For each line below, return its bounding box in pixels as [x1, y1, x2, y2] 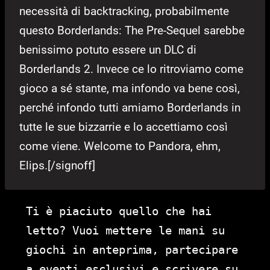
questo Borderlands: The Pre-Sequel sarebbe [19, 24, 245, 38]
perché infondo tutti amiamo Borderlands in [19, 101, 240, 115]
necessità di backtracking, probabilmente [19, 4, 229, 19]
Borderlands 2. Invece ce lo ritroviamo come [19, 62, 243, 77]
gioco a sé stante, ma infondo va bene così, [19, 81, 240, 96]
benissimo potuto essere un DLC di [19, 43, 196, 57]
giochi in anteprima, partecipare [26, 243, 238, 257]
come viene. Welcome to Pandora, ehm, [19, 139, 221, 154]
